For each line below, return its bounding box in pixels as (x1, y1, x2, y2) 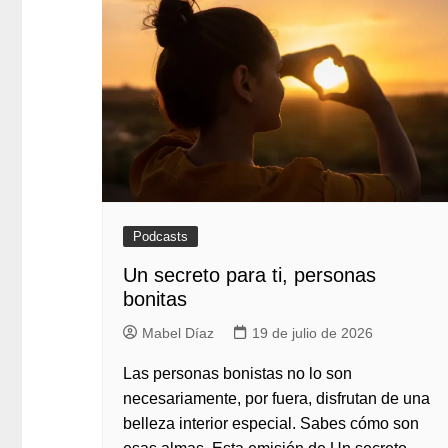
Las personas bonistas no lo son (123, 365, 352, 382)
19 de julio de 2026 (252, 325, 373, 341)
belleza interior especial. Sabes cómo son (123, 415, 419, 432)
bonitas (123, 288, 187, 310)
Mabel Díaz (142, 325, 214, 341)
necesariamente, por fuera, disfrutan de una (123, 390, 430, 407)
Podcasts (133, 229, 188, 244)
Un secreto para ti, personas (123, 264, 376, 286)
